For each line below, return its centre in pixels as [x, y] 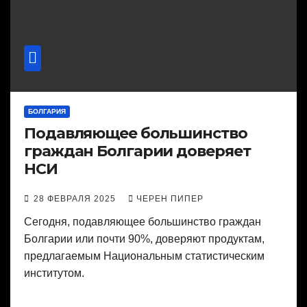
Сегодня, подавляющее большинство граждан [143, 222]
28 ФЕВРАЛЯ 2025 [76, 199]
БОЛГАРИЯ [47, 112]
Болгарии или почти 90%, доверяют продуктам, [144, 239]
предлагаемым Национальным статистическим [144, 256]
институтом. [54, 273]
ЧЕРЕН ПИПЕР [170, 199]
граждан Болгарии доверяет [137, 151]
